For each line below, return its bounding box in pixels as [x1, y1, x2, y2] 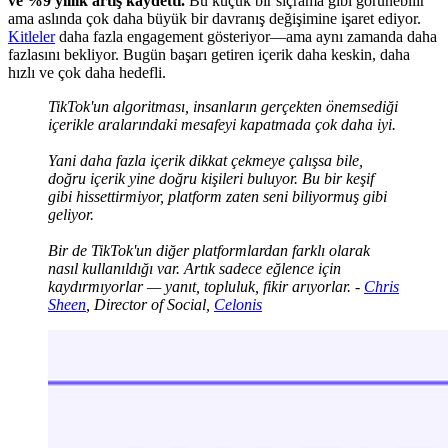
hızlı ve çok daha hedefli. [8, 64, 166, 82]
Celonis [214, 296, 262, 314]
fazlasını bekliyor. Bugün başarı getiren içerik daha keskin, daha [8, 46, 410, 64]
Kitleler [8, 28, 55, 46]
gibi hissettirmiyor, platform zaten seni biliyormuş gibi [48, 188, 387, 206]
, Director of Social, [86, 296, 214, 314]
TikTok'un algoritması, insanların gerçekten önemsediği [48, 98, 398, 116]
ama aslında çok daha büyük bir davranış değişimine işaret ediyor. [8, 10, 421, 28]
